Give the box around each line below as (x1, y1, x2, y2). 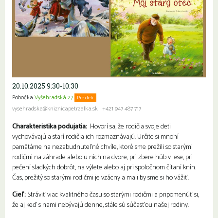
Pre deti (77, 93, 94, 103)
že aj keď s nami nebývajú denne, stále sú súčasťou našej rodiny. (12, 200, 189, 211)
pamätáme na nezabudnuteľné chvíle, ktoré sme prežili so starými (12, 142, 193, 153)
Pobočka (12, 93, 35, 103)
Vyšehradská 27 (35, 93, 73, 103)
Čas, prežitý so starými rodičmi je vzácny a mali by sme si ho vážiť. (12, 172, 189, 184)
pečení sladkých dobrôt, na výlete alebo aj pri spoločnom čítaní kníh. (12, 162, 196, 174)
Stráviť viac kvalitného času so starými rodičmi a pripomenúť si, (27, 189, 199, 201)
